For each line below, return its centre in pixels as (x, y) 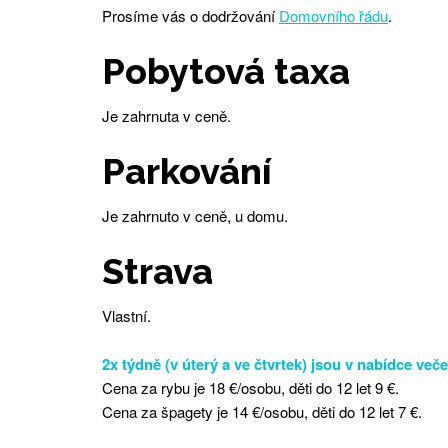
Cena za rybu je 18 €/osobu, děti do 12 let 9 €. (250, 388)
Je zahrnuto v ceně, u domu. (195, 216)
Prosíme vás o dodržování (190, 15)
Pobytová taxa (226, 71)
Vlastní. (126, 316)
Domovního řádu (333, 15)
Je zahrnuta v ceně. (166, 116)
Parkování (187, 171)
